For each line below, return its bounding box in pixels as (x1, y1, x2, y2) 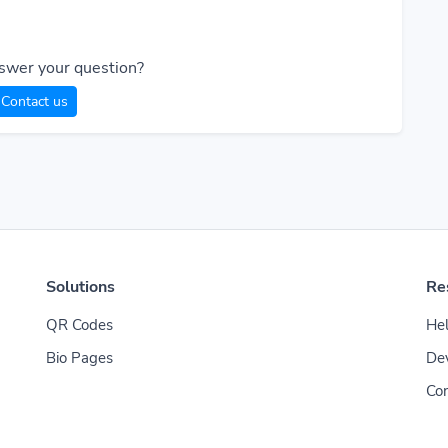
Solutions (46, 276, 115, 298)
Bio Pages (46, 348, 113, 368)
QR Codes (46, 315, 113, 335)
